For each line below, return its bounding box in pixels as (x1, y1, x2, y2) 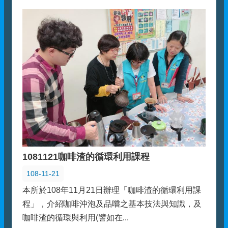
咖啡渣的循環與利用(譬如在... (22, 213, 129, 222)
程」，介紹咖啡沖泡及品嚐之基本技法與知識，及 (22, 199, 202, 209)
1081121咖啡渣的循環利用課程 (22, 152, 150, 162)
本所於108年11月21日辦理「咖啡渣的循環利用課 (22, 186, 201, 195)
